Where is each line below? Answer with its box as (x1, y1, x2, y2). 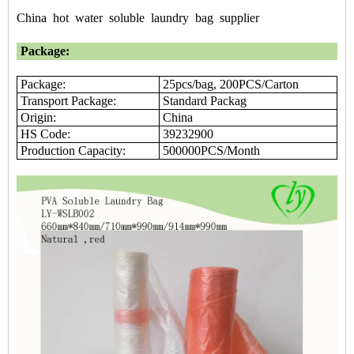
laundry (145, 11, 189, 24)
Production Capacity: (17, 144, 129, 157)
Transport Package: (17, 94, 119, 107)
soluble (103, 11, 145, 24)
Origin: (17, 111, 62, 124)
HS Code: (17, 127, 70, 141)
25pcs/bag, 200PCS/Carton (160, 77, 299, 91)
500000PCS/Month (160, 144, 260, 157)
